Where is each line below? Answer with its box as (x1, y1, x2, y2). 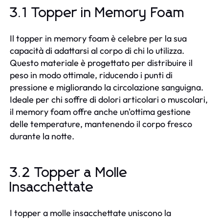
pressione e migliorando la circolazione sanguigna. (10, 81, 203, 93)
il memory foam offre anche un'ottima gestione (10, 106, 191, 117)
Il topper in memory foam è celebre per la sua (10, 32, 187, 44)
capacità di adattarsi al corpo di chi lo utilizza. (10, 44, 184, 56)
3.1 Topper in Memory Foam (10, 6, 185, 20)
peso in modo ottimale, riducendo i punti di (10, 69, 173, 81)
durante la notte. (10, 130, 74, 142)
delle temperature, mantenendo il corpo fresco (10, 118, 192, 130)
